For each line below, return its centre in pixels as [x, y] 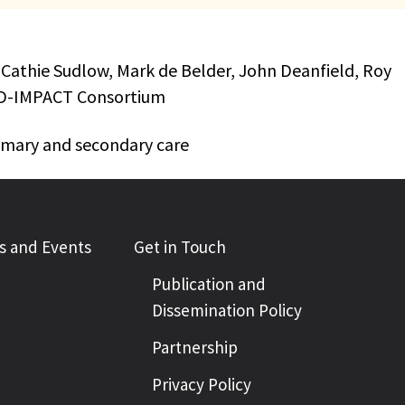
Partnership [195, 347]
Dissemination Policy [227, 310]
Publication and [209, 284]
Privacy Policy [202, 384]
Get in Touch [180, 247]
